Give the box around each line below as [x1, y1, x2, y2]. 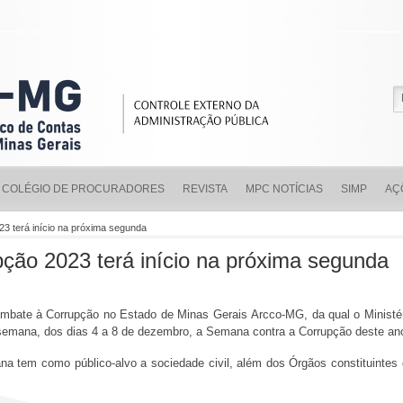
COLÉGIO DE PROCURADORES [2, 183, 165, 195]
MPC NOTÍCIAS [246, 183, 323, 195]
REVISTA [183, 183, 228, 195]
